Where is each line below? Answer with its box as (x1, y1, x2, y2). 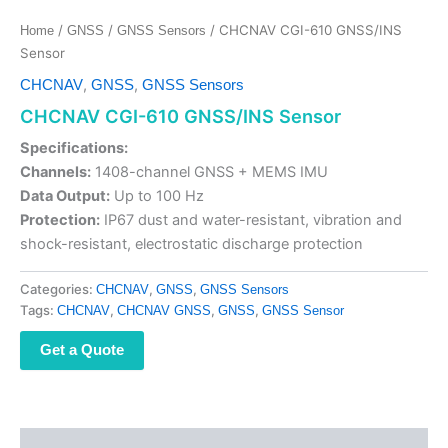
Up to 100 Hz (110, 187, 204, 206)
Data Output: (20, 187, 110, 206)
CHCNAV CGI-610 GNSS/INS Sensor (20, 105, 341, 128)
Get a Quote (40, 341, 124, 359)
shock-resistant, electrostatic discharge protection (20, 235, 363, 254)
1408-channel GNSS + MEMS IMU (91, 163, 328, 182)
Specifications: (20, 139, 128, 158)
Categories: (20, 280, 96, 297)
